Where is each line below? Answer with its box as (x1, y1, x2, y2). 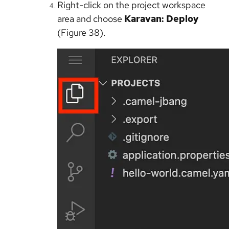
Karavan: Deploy (124, 13, 199, 25)
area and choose (57, 13, 124, 25)
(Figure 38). (57, 27, 108, 39)
